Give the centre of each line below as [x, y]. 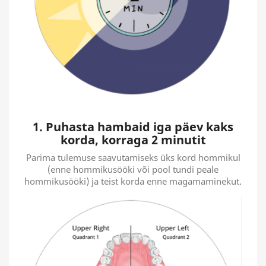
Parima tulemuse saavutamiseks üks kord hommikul [133, 157]
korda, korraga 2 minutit [133, 140]
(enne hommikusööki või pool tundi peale [133, 169]
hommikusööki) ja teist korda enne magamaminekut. [133, 181]
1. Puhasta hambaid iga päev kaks [133, 126]
